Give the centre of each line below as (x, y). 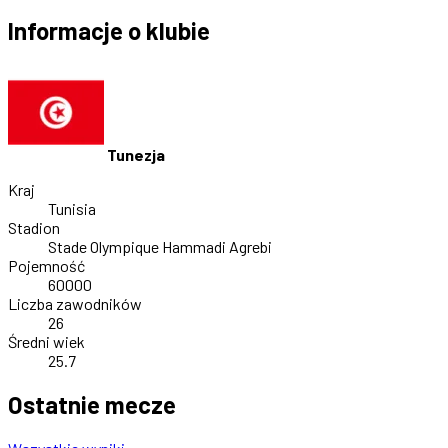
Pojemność (46, 266)
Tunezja (136, 155)
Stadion (34, 228)
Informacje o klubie (109, 31)
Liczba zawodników (75, 304)
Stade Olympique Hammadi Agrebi (160, 247)
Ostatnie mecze (92, 405)
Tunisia (72, 209)
